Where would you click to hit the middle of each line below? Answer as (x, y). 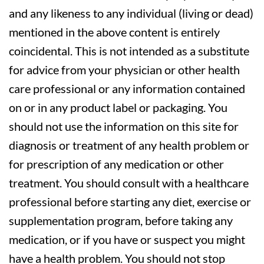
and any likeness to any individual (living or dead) (131, 13)
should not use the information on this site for (124, 126)
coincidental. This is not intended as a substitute (129, 50)
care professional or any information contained (127, 88)
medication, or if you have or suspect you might (127, 239)
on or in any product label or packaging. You (118, 107)
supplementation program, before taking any (121, 220)
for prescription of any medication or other (116, 164)
